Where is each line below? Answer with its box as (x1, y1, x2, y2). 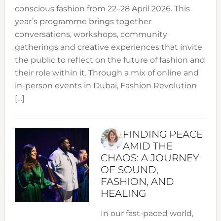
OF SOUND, (100, 164, 158, 176)
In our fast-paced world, (100, 209, 193, 219)
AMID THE (122, 140, 173, 152)
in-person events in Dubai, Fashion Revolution (14, 81, 197, 91)
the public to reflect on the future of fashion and (14, 55, 205, 65)
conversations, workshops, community (14, 30, 167, 39)
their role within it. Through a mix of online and (14, 68, 199, 78)
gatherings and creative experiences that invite (14, 42, 202, 52)
